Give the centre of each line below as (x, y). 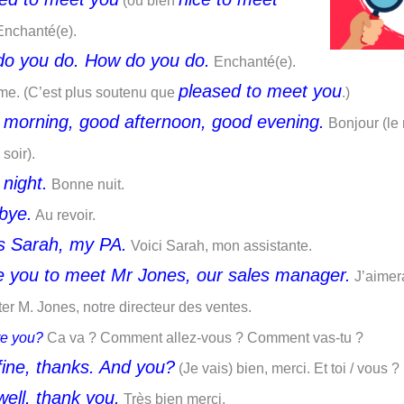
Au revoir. (64, 215)
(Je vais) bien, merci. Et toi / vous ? (287, 368)
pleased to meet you (260, 91)
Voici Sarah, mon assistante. (220, 246)
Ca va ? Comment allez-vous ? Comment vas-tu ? (203, 338)
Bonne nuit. (86, 184)
